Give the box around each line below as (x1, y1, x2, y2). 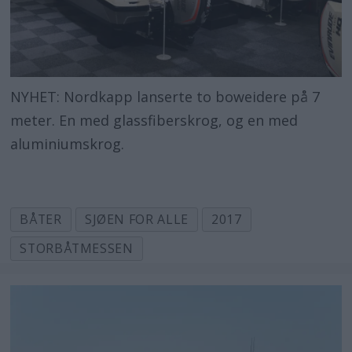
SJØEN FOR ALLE (84, 211, 189, 228)
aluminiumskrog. (10, 134, 125, 153)
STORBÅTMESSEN (20, 239, 134, 257)
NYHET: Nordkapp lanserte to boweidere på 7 (10, 86, 321, 106)
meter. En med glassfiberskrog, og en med (10, 110, 299, 130)
